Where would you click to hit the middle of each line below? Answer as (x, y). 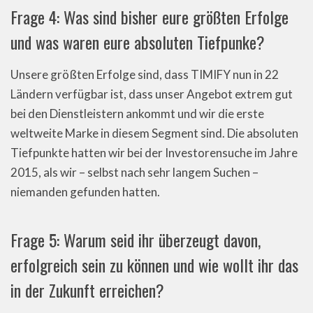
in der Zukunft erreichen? (87, 290)
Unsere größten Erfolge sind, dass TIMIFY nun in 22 (145, 74)
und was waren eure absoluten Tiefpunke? (138, 42)
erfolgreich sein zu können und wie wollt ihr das (154, 265)
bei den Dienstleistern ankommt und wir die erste (137, 114)
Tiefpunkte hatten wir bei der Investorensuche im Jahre (154, 153)
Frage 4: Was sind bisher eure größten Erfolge (150, 17)
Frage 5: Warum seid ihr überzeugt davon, (136, 240)
